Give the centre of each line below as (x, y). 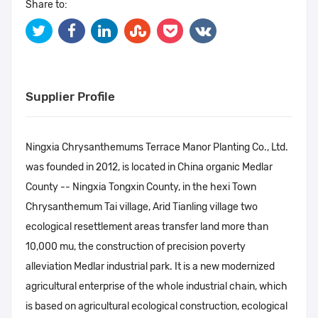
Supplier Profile (70, 97)
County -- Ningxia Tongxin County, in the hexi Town (141, 187)
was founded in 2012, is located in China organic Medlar (149, 168)
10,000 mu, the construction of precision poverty (136, 247)
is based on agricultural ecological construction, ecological (157, 307)
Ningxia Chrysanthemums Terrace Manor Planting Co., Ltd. (157, 148)
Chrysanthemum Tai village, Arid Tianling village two (142, 207)
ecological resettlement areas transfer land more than (147, 227)
